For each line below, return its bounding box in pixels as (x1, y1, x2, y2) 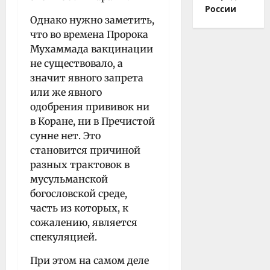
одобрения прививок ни (30, 100, 149, 113)
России (204, 3, 236, 14)
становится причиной (30, 143, 140, 156)
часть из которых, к (30, 201, 128, 214)
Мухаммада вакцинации (30, 42, 153, 55)
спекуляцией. (30, 230, 97, 243)
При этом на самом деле (30, 254, 149, 266)
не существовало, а (30, 57, 123, 69)
